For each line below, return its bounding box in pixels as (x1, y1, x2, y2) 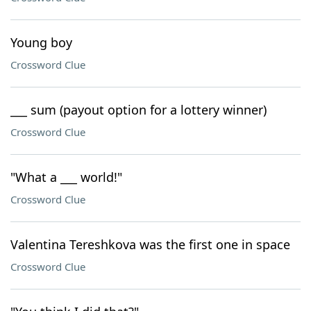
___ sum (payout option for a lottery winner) (10, 101, 267, 118)
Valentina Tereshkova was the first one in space (10, 236, 290, 253)
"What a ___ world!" (10, 169, 122, 185)
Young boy (10, 34, 72, 51)
